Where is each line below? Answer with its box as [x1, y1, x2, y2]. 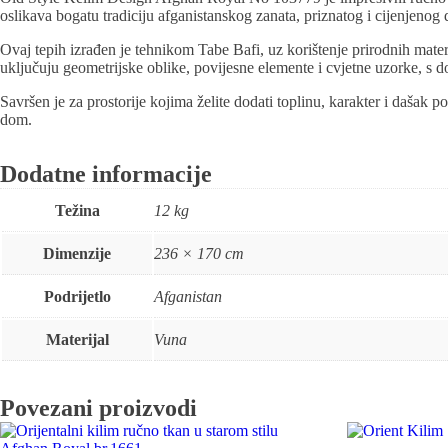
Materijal [45, 330, 109, 348]
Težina [54, 201, 100, 219]
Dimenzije [43, 244, 111, 262]
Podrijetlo [43, 287, 111, 305]
